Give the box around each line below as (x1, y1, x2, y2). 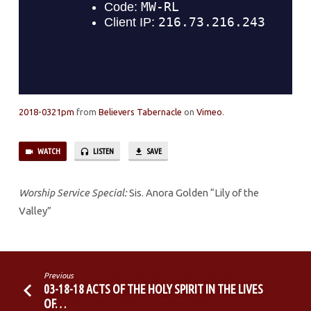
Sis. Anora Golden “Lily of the (126, 187, 259, 199)
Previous (44, 271, 74, 280)
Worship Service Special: (18, 187, 127, 199)
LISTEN (92, 146, 115, 156)
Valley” (18, 205, 51, 217)
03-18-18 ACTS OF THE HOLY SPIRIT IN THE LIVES (44, 281, 264, 296)
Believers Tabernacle (98, 107, 182, 117)
